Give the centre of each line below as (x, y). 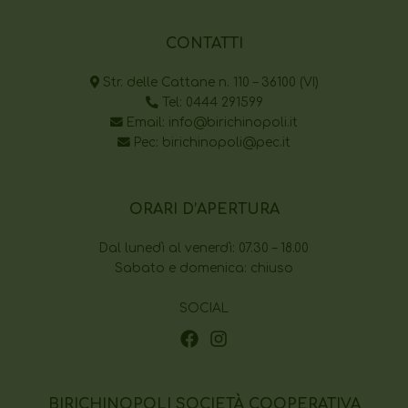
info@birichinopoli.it (233, 123)
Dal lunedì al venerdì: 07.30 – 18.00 (204, 249)
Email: (146, 123)
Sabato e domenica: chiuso (204, 269)
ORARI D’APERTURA (204, 210)
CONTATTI (204, 44)
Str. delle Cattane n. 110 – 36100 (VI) (209, 83)
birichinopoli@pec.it (226, 143)
